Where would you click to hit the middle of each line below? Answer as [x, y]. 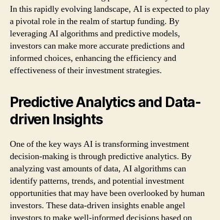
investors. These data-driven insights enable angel [97, 205]
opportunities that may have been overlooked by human [107, 193]
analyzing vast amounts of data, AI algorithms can [98, 168]
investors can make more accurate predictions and [97, 46]
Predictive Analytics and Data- [106, 102]
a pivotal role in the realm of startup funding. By [95, 21]
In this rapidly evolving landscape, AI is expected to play [110, 9]
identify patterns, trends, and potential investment [97, 181]
